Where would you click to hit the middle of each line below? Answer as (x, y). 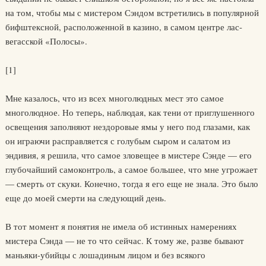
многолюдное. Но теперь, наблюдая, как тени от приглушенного (130, 112)
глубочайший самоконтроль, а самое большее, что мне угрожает (131, 169)
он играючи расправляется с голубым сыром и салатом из (118, 141)
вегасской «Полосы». (46, 41)
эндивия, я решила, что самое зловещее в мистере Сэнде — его (128, 155)
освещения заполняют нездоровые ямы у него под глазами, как (127, 126)
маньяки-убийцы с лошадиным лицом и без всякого (105, 255)
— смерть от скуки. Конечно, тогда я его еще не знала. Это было (132, 183)
